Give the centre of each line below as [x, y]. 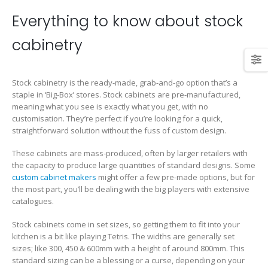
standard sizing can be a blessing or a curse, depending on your [128, 260]
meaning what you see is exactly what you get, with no [110, 106]
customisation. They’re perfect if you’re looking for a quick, [117, 118]
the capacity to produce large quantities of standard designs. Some [134, 165]
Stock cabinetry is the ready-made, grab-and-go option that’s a [125, 82]
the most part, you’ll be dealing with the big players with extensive [131, 189]
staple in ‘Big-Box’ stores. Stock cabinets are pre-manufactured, [126, 94]
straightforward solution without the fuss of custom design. [119, 130]
